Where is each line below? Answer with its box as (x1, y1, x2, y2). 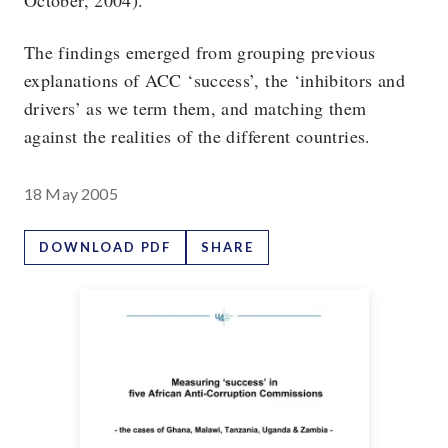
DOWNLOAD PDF (39, 239, 172, 255)
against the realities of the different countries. (24, 124, 371, 148)
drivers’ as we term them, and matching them (24, 96, 367, 120)
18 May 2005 (24, 184, 118, 203)
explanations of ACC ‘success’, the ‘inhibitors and (24, 68, 405, 92)
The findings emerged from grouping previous (24, 40, 376, 64)
